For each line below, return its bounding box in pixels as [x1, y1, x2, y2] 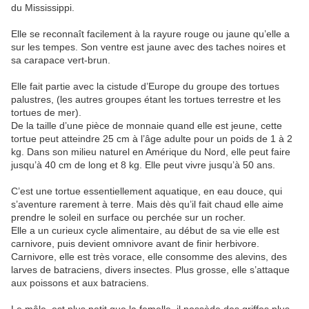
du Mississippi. [11, 1, 74, 13]
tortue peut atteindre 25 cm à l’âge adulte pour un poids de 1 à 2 [11, 132, 292, 144]
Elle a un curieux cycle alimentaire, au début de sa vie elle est [11, 224, 279, 236]
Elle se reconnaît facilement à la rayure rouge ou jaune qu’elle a [11, 28, 290, 39]
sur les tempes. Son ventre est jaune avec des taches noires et [11, 41, 286, 52]
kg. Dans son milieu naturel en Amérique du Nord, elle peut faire [11, 146, 290, 157]
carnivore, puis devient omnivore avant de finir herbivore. [11, 237, 259, 249]
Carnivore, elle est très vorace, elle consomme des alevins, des [11, 250, 287, 262]
